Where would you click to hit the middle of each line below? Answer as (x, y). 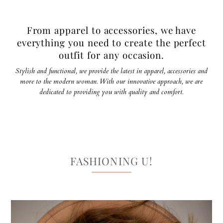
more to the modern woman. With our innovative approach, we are (111, 82)
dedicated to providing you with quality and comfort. (111, 92)
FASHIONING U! (111, 161)
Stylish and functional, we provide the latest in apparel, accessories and (111, 71)
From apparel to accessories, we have (111, 30)
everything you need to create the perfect (111, 43)
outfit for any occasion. (111, 55)
